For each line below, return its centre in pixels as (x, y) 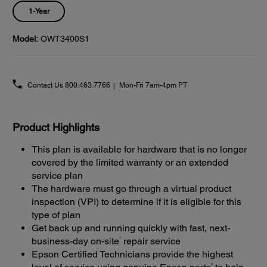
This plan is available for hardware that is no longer (139, 150)
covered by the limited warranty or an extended (130, 163)
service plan (57, 176)
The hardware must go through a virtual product (131, 189)
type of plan (56, 215)
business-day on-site (75, 241)
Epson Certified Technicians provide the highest (132, 254)
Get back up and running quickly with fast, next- (131, 228)
